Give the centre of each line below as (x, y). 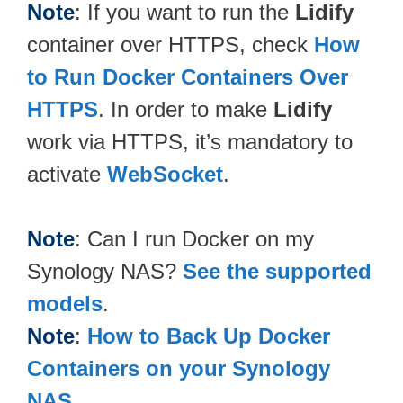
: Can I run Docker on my (194, 238)
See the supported (277, 271)
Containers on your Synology (179, 368)
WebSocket (165, 174)
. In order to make (186, 109)
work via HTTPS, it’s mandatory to (190, 141)
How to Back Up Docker (209, 336)
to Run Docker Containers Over (188, 76)
